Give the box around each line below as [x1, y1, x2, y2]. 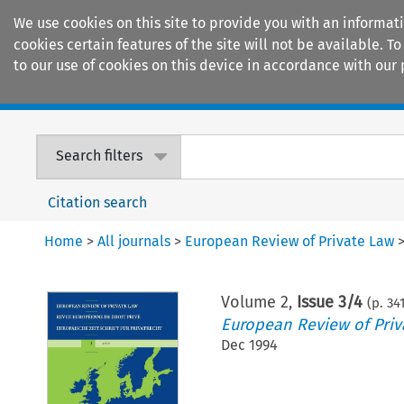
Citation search [48, 193, 148, 211]
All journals [97, 232, 171, 250]
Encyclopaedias [280, 81, 386, 101]
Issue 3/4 [296, 291, 363, 312]
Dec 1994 [220, 335, 278, 353]
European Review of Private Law [185, 232, 395, 250]
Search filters [56, 147, 143, 165]
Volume [220, 291, 280, 312]
